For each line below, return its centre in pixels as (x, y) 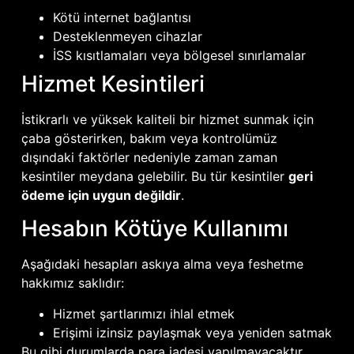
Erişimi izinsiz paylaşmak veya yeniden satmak (192, 332)
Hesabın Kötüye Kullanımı (154, 229)
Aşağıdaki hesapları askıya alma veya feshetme (162, 264)
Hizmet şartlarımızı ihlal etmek (143, 313)
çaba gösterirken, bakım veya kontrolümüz (149, 138)
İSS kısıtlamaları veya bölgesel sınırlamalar (179, 55)
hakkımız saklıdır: (72, 283)
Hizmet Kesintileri (113, 83)
